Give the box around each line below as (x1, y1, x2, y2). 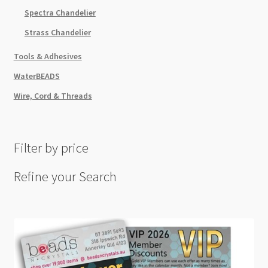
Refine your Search (13, 167, 117, 185)
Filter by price (13, 139, 89, 156)
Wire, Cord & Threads (13, 90, 92, 101)
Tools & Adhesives (13, 50, 82, 62)
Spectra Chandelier (24, 7, 96, 18)
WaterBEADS (13, 70, 60, 81)
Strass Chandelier (24, 26, 91, 38)
